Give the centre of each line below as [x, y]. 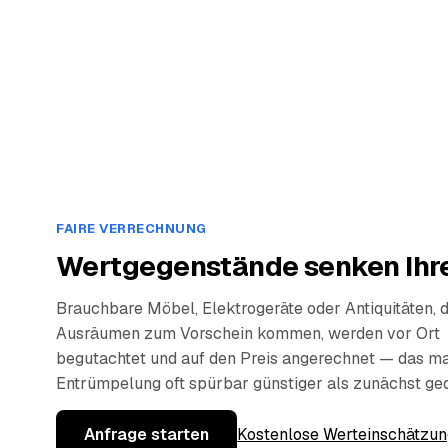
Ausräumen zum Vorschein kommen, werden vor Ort [248, 333]
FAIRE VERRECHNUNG [131, 228]
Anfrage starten [146, 434]
